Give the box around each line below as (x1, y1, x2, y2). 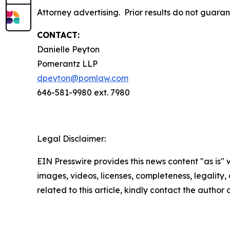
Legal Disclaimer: (37, 133, 106, 144)
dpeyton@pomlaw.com (37, 73, 128, 84)
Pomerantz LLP (37, 59, 98, 69)
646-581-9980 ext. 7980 (37, 87, 130, 98)
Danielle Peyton (37, 44, 100, 55)
